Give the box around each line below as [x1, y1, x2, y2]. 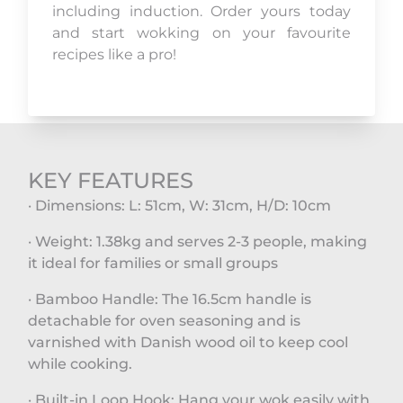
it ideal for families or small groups [28, 255, 279, 273]
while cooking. [28, 355, 133, 373]
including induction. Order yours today [52, 3, 351, 21]
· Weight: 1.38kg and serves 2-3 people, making [28, 233, 368, 251]
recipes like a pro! [52, 46, 177, 64]
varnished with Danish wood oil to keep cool [28, 334, 349, 352]
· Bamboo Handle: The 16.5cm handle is [28, 291, 312, 309]
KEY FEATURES [28, 167, 194, 194]
